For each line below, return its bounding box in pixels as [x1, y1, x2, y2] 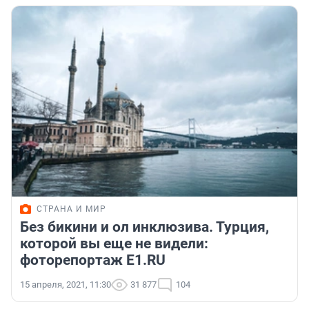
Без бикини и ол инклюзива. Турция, [20, 219, 269, 236]
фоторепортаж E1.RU [20, 252, 166, 269]
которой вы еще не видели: [20, 235, 208, 252]
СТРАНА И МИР [37, 204, 106, 215]
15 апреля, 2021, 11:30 [20, 279, 111, 290]
